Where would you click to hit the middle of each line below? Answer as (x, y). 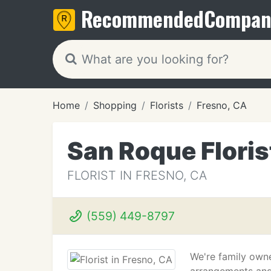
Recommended (142, 18)
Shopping (115, 105)
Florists (167, 105)
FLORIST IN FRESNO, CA (137, 175)
